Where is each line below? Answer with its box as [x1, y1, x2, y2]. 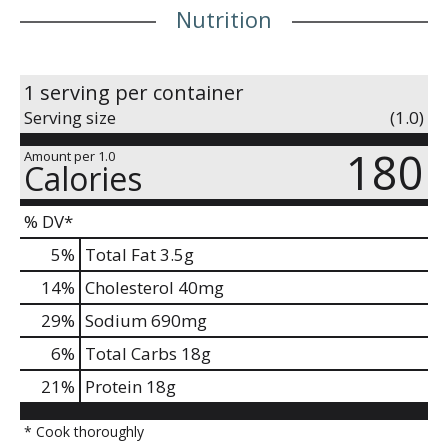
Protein [85, 374, 142, 398]
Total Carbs [85, 341, 177, 365]
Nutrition [176, 3, 272, 34]
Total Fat [85, 242, 156, 266]
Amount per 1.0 [24, 146, 115, 165]
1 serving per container [24, 78, 244, 106]
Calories [24, 156, 142, 200]
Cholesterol [85, 275, 174, 299]
